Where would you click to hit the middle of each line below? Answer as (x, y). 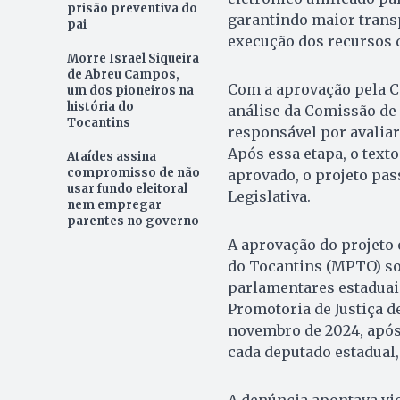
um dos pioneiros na (130, 90)
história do (100, 106)
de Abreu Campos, (123, 74)
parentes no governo (133, 221)
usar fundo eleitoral (127, 188)
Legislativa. (269, 196)
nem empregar (114, 204)
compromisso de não (133, 172)
